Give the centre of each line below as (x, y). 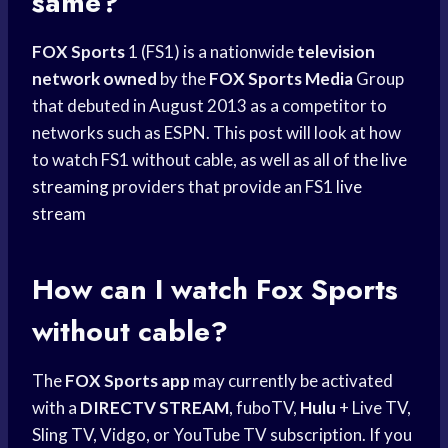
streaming (70, 187)
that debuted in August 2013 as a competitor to (209, 106)
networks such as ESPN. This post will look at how (216, 133)
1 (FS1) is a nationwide (211, 52)
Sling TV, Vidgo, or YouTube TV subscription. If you (222, 435)
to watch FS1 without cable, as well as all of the (206, 160)
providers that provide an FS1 (222, 187)
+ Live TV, (373, 408)
